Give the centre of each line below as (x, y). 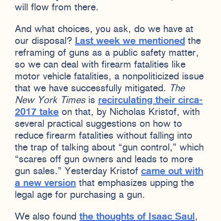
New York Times (50, 100)
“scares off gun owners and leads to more (104, 160)
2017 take (37, 112)
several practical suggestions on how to (98, 124)
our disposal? (45, 41)
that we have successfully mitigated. (92, 89)
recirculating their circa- (150, 100)
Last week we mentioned (130, 41)
